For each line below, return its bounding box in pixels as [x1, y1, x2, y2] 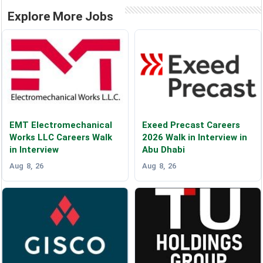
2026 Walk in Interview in [141, 132, 247, 143]
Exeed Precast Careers [141, 120, 240, 131]
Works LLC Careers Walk [9, 132, 113, 143]
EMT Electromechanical [9, 120, 113, 131]
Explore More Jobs [8, 9, 114, 24]
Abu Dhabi [141, 144, 185, 156]
